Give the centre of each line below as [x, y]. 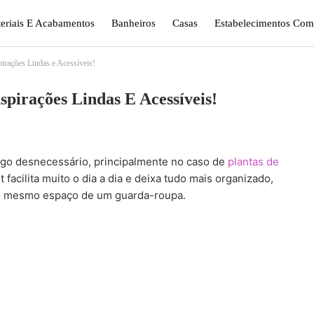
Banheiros [134, 23]
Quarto [164, 69]
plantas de [253, 162]
